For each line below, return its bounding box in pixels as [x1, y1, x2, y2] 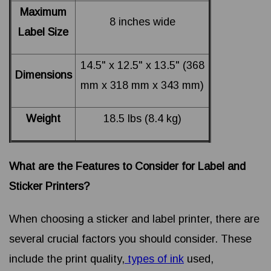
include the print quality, [9, 253, 125, 266]
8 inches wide [109, 16, 175, 28]
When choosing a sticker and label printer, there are [9, 213, 260, 226]
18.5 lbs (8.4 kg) [103, 113, 181, 125]
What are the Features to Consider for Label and [9, 160, 246, 173]
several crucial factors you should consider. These [9, 233, 252, 246]
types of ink [128, 253, 184, 266]
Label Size [18, 26, 68, 39]
